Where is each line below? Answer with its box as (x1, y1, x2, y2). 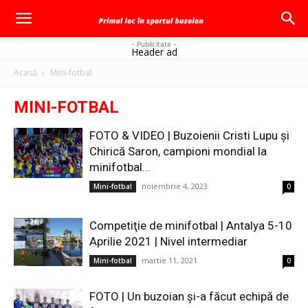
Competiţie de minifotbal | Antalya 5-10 (89, 219, 292, 232)
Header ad (131, 45, 177, 58)
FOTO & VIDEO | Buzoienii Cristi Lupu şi (89, 129, 289, 142)
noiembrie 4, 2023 (142, 181, 208, 191)
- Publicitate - (131, 40, 177, 48)
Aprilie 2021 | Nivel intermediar (89, 234, 247, 248)
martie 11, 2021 (142, 255, 197, 265)
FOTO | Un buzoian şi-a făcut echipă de (89, 289, 289, 303)
